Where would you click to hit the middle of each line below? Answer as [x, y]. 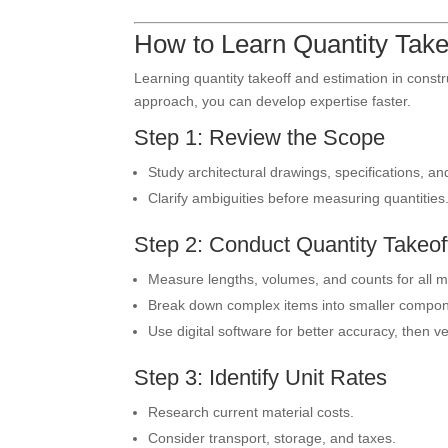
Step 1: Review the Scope [260, 137]
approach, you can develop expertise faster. [273, 101]
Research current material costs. [251, 412]
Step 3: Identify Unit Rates [261, 377]
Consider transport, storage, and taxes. [272, 438]
